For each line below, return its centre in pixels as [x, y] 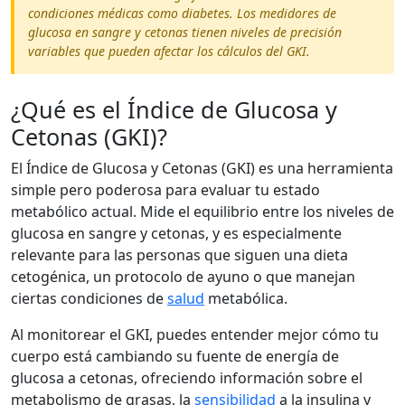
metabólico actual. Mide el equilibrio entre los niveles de [202, 212]
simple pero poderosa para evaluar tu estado [165, 190]
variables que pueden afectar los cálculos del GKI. [169, 51]
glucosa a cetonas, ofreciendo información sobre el [187, 378]
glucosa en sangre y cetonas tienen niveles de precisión [185, 32]
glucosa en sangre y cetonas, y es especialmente [176, 233]
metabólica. [246, 298]
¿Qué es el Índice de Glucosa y [174, 109]
